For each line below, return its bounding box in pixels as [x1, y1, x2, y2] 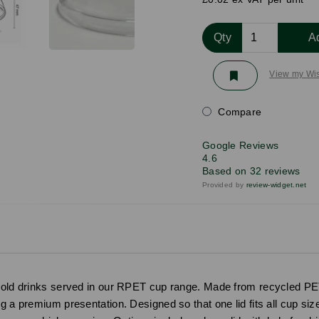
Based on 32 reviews [202, 164, 300, 177]
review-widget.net [246, 180, 307, 189]
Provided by [202, 180, 246, 189]
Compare [214, 105, 262, 117]
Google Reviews [202, 139, 279, 151]
